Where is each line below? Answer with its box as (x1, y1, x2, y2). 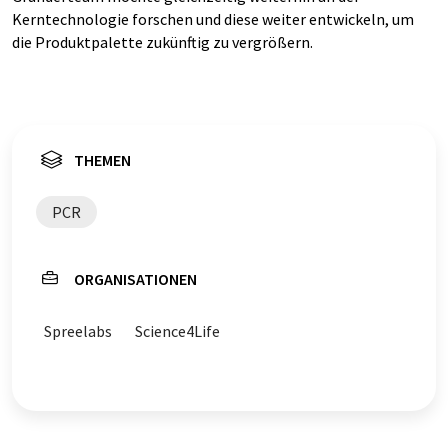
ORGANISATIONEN (74, 268, 197, 289)
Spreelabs (44, 320, 112, 341)
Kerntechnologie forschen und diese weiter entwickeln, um (12, 8, 414, 29)
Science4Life (135, 320, 220, 341)
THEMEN (74, 149, 131, 170)
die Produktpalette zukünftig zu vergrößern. (12, 31, 313, 52)
